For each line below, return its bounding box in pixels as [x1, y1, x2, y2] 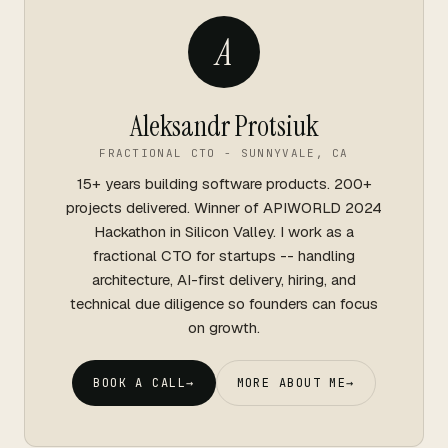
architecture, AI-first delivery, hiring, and [92, 270, 356, 289]
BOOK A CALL [93, 375, 187, 391]
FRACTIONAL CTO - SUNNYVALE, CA [99, 146, 349, 160]
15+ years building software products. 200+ [76, 174, 372, 193]
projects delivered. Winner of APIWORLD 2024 [66, 198, 382, 217]
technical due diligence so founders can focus [70, 294, 378, 313]
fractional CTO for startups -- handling [93, 246, 355, 265]
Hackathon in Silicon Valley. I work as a [94, 222, 354, 241]
